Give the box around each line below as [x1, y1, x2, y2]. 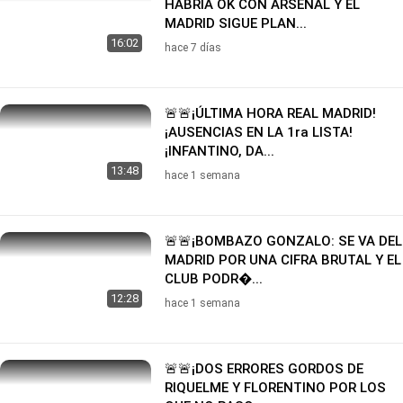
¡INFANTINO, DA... [165, 142, 274, 159]
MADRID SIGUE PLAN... [165, 14, 307, 31]
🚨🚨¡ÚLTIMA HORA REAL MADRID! [165, 104, 376, 121]
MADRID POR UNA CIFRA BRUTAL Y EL [165, 251, 401, 268]
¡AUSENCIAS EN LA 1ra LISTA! [165, 123, 353, 140]
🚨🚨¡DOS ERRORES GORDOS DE [165, 360, 363, 377]
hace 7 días [165, 40, 221, 54]
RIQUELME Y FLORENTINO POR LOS [165, 379, 386, 396]
